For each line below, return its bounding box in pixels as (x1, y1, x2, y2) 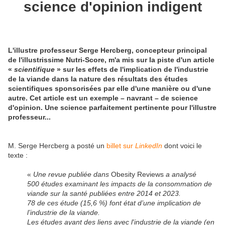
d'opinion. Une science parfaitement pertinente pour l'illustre (8, 103, 216, 111)
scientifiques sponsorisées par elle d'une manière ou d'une (8, 84, 211, 92)
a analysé (163, 170, 196, 178)
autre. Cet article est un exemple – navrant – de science (8, 93, 198, 102)
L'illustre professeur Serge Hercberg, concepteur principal (8, 46, 207, 54)
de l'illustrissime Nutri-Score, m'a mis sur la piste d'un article (8, 55, 214, 64)
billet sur (106, 141, 135, 150)
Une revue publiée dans (33, 170, 111, 178)
